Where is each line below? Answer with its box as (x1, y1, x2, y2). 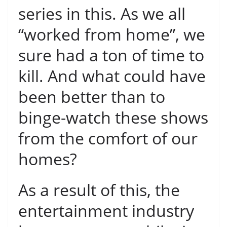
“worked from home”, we (18, 23, 205, 46)
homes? (18, 148, 77, 170)
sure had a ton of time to (18, 44, 204, 66)
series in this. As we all (18, 3, 185, 25)
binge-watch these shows (18, 106, 208, 129)
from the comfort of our (18, 127, 198, 149)
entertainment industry (18, 200, 194, 222)
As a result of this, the (18, 179, 180, 201)
